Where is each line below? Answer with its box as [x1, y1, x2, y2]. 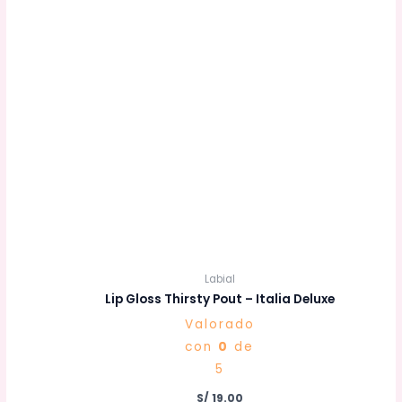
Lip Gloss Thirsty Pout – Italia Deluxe [104, 291, 335, 309]
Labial [204, 272, 235, 287]
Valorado [184, 316, 255, 334]
